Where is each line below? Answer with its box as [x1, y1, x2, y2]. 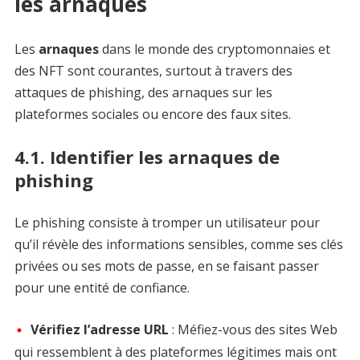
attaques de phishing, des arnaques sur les [14, 84, 272, 102]
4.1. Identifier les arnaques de [14, 145, 280, 170]
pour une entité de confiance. [14, 279, 190, 297]
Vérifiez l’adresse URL [30, 321, 169, 339]
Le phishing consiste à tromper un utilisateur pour [14, 214, 320, 232]
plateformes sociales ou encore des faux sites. [14, 105, 291, 124]
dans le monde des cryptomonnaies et [98, 40, 330, 59]
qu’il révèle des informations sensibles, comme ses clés [14, 235, 343, 254]
